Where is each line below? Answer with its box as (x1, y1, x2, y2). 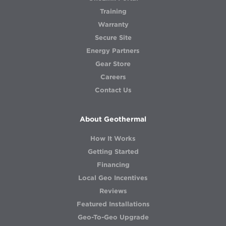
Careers (100, 72, 126, 82)
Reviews (99, 186, 127, 196)
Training (99, 7, 127, 16)
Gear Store (95, 59, 131, 69)
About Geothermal (80, 115, 146, 124)
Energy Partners (86, 46, 140, 55)
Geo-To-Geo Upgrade (77, 212, 149, 222)
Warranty (97, 20, 129, 29)
